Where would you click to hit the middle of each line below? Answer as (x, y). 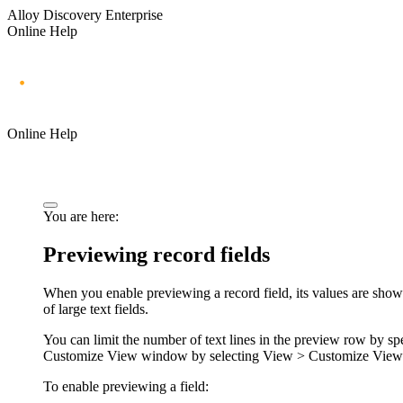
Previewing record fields (157, 254)
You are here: (81, 216)
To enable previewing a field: (126, 386)
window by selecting (200, 355)
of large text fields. (96, 309)
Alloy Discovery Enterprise (85, 15)
